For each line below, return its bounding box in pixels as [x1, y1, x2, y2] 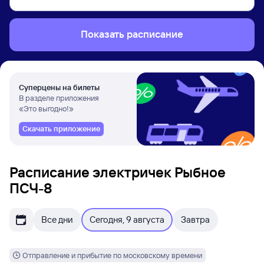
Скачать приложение [22, 124, 100, 133]
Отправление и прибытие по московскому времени [22, 250, 202, 260]
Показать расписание [81, 28, 183, 40]
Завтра [181, 214, 210, 225]
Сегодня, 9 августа [90, 214, 164, 225]
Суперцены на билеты [19, 82, 100, 92]
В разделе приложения [19, 93, 99, 103]
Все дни [41, 214, 73, 225]
